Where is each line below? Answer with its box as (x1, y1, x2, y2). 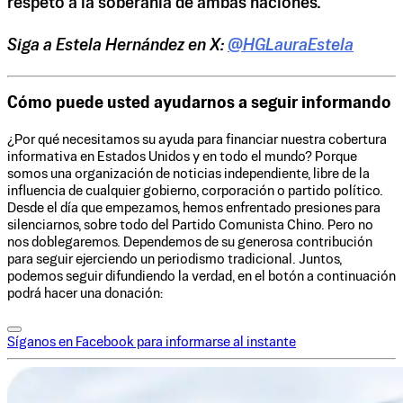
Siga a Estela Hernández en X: (7, 38, 228, 54)
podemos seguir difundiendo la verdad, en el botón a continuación (7, 269, 396, 283)
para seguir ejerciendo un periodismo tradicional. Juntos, (7, 252, 342, 266)
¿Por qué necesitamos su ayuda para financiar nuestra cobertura (7, 132, 387, 147)
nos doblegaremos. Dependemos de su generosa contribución (7, 235, 372, 249)
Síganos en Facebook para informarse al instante (7, 335, 296, 349)
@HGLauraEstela (228, 38, 354, 54)
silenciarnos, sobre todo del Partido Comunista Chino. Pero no (7, 218, 373, 232)
